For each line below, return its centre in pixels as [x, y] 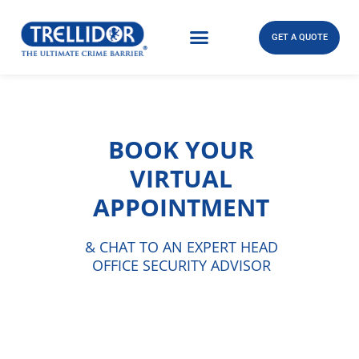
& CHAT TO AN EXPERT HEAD [181, 246]
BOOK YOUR [182, 149]
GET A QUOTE [299, 38]
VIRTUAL [182, 178]
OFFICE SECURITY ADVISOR [181, 265]
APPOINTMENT [182, 207]
